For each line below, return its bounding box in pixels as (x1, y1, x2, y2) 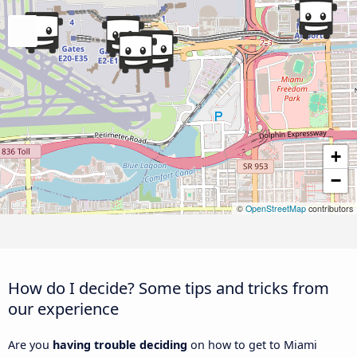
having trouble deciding (53, 337, 187, 353)
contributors (306, 202, 353, 215)
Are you (8, 337, 53, 353)
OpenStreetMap (245, 202, 306, 215)
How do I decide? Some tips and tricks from (8, 277, 329, 300)
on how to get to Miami (187, 337, 317, 353)
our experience (8, 297, 119, 320)
